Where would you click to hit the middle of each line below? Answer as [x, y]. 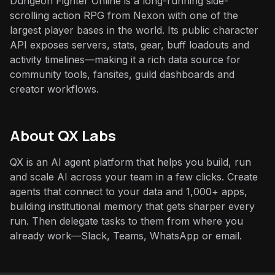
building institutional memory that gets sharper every [132, 206]
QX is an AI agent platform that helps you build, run [130, 162]
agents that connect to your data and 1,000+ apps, [129, 192]
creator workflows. [54, 89]
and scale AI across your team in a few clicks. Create [134, 177]
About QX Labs [63, 135]
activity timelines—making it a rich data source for [125, 60]
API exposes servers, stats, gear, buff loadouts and [130, 45]
